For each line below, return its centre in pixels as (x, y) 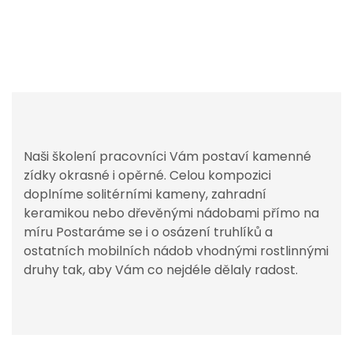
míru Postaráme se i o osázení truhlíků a (148, 232)
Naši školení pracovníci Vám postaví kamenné (167, 156)
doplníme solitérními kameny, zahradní (145, 194)
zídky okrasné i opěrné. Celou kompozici (147, 175)
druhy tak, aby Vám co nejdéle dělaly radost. (161, 270)
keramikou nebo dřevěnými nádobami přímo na (171, 213)
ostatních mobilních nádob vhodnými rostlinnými (176, 251)
